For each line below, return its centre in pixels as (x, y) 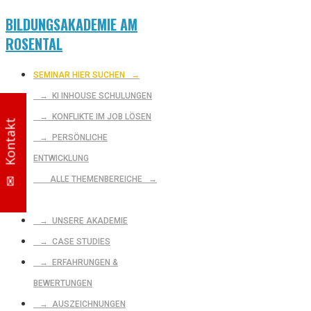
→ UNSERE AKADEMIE (81, 221)
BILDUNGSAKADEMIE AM (72, 25)
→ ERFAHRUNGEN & (76, 263)
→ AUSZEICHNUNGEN (79, 304)
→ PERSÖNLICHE (70, 138)
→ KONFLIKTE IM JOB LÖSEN (92, 117)
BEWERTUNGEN (63, 284)
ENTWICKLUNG (61, 159)
